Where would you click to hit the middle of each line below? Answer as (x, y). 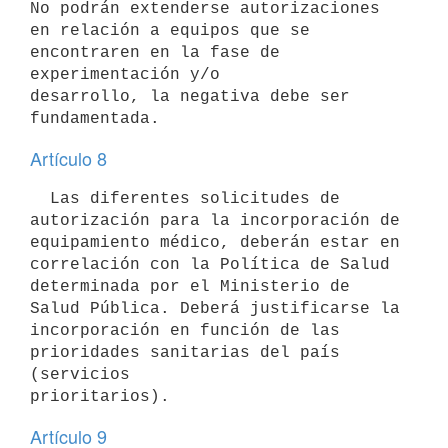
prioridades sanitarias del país (185, 352)
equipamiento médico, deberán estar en (215, 242)
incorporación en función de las (185, 330)
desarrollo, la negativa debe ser (190, 96)
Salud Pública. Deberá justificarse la (215, 308)
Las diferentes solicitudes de (40, 198)
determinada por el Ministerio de (190, 286)
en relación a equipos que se (170, 30)
